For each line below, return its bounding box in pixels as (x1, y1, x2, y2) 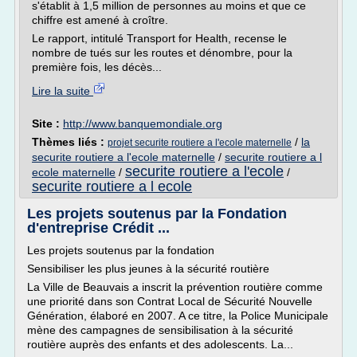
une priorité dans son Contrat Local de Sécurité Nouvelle (27, 295, 312, 308)
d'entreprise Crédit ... (27, 220, 170, 236)
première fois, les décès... (32, 61, 162, 73)
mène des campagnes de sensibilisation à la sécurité (27, 324, 293, 336)
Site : (32, 117, 63, 130)
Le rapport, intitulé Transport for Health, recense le (32, 32, 287, 45)
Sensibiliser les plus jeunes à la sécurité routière (27, 262, 269, 275)
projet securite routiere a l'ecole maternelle (108, 137, 292, 148)
